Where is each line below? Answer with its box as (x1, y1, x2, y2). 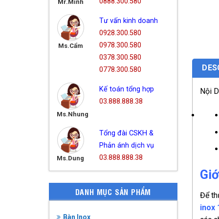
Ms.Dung (57, 154, 85, 162)
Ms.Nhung (56, 110, 88, 118)
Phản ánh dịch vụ (99, 141, 154, 150)
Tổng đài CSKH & (99, 129, 153, 137)
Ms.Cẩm (58, 42, 83, 49)
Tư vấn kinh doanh (99, 16, 158, 25)
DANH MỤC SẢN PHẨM (75, 186, 152, 197)
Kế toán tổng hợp (99, 85, 154, 93)
